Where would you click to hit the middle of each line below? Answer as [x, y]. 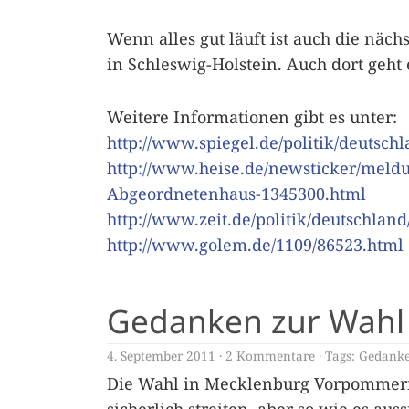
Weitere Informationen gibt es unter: [252, 117]
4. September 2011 [161, 356]
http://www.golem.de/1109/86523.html [255, 245]
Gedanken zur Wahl [256, 320]
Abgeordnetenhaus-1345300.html [236, 194]
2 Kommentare [270, 356]
